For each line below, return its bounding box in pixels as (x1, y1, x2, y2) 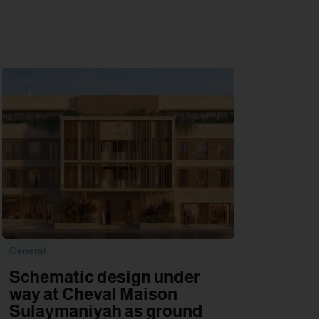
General (9, 245, 46, 256)
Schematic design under (9, 267, 200, 286)
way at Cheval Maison (9, 284, 177, 303)
